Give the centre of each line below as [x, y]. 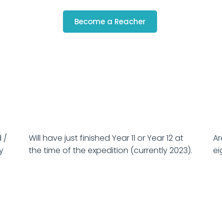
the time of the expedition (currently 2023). [111, 151]
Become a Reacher [110, 22]
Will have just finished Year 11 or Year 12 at [106, 138]
